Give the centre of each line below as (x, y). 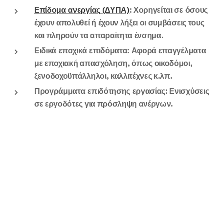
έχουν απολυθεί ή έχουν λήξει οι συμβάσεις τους (119, 23)
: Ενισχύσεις (187, 91)
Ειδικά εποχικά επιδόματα (81, 51)
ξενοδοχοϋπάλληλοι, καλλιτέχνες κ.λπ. (103, 76)
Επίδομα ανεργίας (67, 10)
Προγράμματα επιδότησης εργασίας (100, 91)
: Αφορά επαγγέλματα (167, 51)
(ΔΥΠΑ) (115, 10)
